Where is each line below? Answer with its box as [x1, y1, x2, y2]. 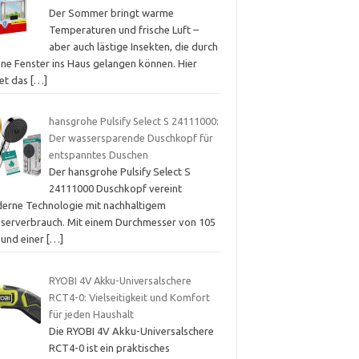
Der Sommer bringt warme [48, 6, 174, 18]
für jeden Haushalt [48, 308, 134, 320]
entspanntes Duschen [48, 149, 148, 161]
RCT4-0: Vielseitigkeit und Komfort [48, 291, 210, 303]
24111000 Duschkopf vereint [48, 183, 182, 195]
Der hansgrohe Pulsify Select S [48, 166, 191, 178]
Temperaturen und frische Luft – [48, 23, 199, 35]
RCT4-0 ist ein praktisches [48, 341, 170, 353]
